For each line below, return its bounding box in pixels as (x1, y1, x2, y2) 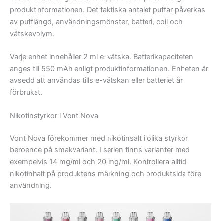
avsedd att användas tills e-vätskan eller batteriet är (10, 76, 183, 85)
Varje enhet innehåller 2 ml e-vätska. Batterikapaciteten (10, 52, 193, 62)
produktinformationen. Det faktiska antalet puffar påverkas (10, 5, 205, 14)
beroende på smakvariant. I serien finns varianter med (10, 146, 190, 155)
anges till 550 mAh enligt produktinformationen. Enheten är (10, 64, 208, 74)
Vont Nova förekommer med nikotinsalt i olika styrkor (10, 134, 188, 143)
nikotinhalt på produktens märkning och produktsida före (10, 169, 201, 179)
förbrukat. (10, 88, 42, 97)
